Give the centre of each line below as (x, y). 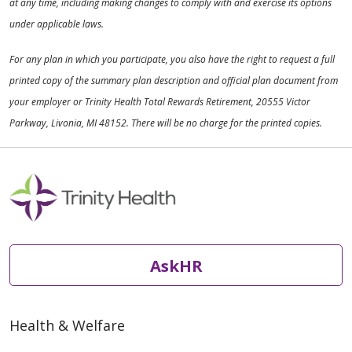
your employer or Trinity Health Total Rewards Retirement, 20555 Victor (160, 102)
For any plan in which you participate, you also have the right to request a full (172, 60)
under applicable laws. (57, 24)
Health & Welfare (67, 326)
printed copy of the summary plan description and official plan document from (174, 81)
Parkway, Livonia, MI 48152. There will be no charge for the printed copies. (166, 123)
